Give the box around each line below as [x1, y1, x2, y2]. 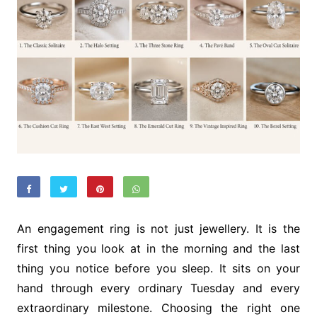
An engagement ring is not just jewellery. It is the [16, 221, 301, 236]
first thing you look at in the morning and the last [16, 241, 301, 255]
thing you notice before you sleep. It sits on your [16, 260, 301, 275]
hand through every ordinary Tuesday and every [16, 280, 301, 295]
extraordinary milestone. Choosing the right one [16, 300, 301, 315]
